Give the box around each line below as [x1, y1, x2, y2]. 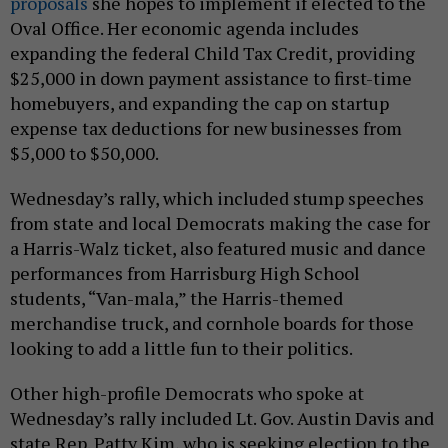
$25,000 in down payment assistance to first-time [10, 66, 412, 91]
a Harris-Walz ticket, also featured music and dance [10, 236, 426, 261]
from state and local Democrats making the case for [10, 211, 430, 236]
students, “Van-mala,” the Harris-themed [10, 286, 343, 311]
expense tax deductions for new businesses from [10, 116, 402, 141]
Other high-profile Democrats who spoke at [10, 381, 364, 406]
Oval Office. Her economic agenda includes [10, 16, 359, 41]
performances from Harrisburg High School [10, 261, 360, 286]
